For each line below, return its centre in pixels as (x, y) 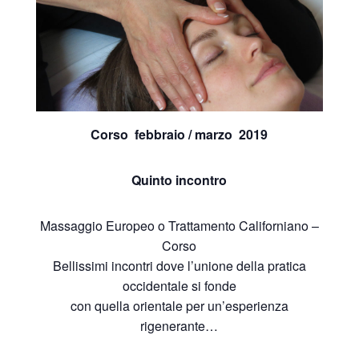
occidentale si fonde (179, 285)
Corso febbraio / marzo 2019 (179, 134)
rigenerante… (179, 325)
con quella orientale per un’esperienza (179, 305)
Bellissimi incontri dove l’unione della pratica (179, 265)
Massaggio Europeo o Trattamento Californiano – (179, 225)
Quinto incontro (179, 179)
